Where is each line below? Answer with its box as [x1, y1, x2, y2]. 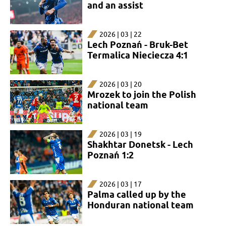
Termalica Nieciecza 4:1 [87, 49, 188, 61]
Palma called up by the [87, 189, 186, 200]
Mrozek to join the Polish [87, 89, 196, 100]
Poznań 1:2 [87, 149, 134, 160]
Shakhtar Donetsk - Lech [87, 139, 193, 150]
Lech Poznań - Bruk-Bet [87, 39, 188, 50]
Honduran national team [87, 199, 194, 210]
